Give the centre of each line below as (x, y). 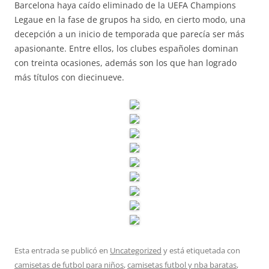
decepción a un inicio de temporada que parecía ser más (129, 34)
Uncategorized (136, 250)
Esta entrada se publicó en (62, 250)
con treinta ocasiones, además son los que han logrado (125, 63)
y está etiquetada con (201, 250)
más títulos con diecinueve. (69, 77)
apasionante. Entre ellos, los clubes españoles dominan (126, 48)
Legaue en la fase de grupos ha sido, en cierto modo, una (130, 20)
